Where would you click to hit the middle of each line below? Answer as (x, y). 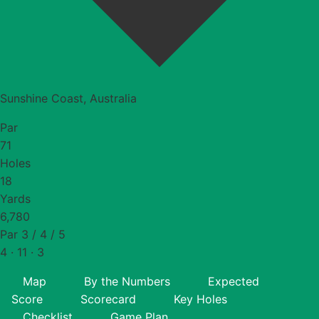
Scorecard (108, 299)
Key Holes (200, 299)
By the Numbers (127, 281)
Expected (234, 281)
